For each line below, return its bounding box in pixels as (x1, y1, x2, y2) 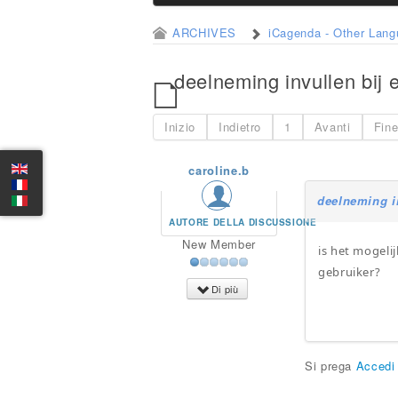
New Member (182, 235, 256, 252)
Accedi (355, 357, 395, 374)
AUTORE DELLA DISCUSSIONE (169, 216, 317, 228)
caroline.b (188, 162, 250, 179)
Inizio (164, 118, 195, 135)
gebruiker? (317, 264, 381, 280)
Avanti (314, 118, 351, 135)
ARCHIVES (171, 24, 237, 41)
